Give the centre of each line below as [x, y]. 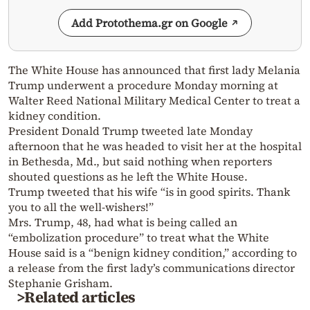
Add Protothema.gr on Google [149, 23]
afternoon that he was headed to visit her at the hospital [155, 146]
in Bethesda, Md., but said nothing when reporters [140, 162]
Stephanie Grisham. [61, 283]
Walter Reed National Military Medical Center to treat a [154, 101]
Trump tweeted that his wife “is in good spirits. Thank [149, 192]
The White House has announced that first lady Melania [154, 70]
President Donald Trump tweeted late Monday [130, 131]
